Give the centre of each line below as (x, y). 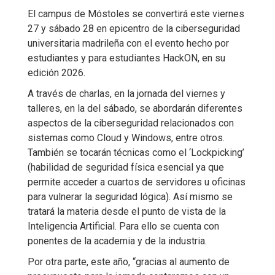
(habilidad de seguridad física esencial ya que (126, 167)
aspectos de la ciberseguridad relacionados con (131, 123)
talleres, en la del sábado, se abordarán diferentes (135, 108)
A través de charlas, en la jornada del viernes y (126, 94)
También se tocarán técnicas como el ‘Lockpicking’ (136, 153)
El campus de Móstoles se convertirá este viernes (136, 14)
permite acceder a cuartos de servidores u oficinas (137, 182)
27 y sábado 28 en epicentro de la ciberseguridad (134, 29)
